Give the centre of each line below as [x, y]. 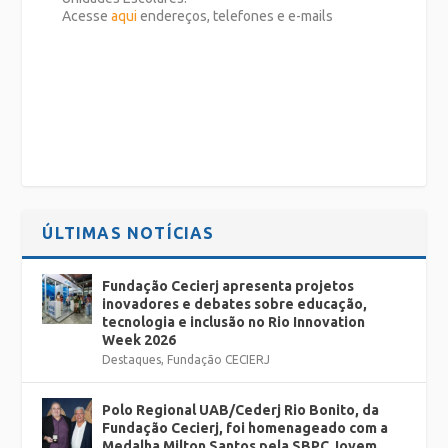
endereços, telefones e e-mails [235, 16]
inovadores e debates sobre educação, [235, 303]
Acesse [87, 16]
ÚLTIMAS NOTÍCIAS [128, 232]
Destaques [132, 359]
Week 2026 [139, 339]
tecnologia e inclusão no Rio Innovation [234, 321]
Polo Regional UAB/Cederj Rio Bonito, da [241, 409]
